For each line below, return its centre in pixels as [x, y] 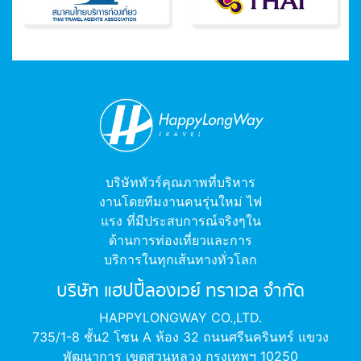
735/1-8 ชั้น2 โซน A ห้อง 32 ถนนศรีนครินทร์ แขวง [180, 337]
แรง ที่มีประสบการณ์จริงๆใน [180, 221]
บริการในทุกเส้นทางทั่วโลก [180, 260]
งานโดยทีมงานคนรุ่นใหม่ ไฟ [180, 202]
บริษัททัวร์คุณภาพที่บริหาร [180, 183]
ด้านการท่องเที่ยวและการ [180, 241]
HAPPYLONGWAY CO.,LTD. [180, 318]
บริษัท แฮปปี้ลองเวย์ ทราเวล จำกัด [180, 292]
